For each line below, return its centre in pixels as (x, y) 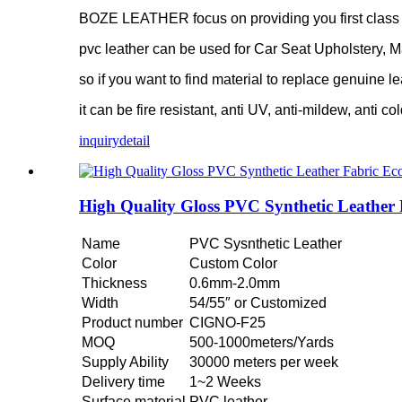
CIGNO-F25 (227, 322)
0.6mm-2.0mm (235, 283)
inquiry (99, 141)
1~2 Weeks (225, 381)
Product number (132, 322)
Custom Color (233, 263)
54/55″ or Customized (258, 302)
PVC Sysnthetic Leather (266, 243)
